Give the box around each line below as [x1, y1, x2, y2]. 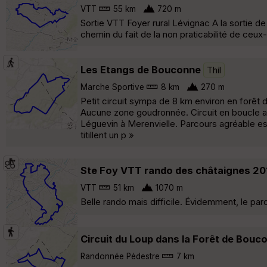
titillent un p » [80, 129, 134, 141]
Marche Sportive [80, 82, 144, 92]
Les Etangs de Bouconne [80, 63, 201, 76]
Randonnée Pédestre [80, 251, 160, 261]
